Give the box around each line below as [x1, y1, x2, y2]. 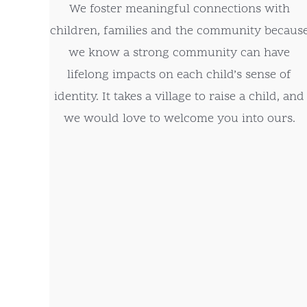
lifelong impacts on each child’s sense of [67, 66, 292, 84]
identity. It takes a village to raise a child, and [54, 88, 305, 106]
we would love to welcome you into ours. [63, 110, 295, 128]
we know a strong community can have [69, 45, 291, 62]
